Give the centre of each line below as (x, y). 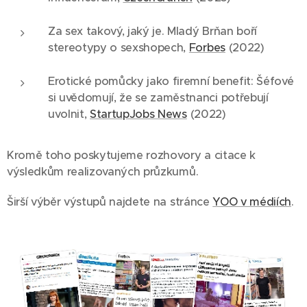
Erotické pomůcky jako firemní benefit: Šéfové (171, 82)
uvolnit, (69, 114)
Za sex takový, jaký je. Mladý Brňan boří (152, 32)
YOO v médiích (252, 202)
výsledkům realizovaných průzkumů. (103, 172)
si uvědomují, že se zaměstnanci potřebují (158, 98)
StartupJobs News (138, 114)
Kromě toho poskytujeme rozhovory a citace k (131, 156)
